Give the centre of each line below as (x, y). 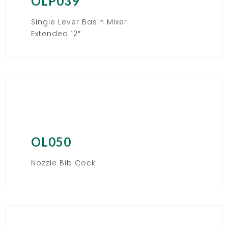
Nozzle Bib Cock (63, 163)
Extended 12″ (56, 33)
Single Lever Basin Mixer (79, 22)
